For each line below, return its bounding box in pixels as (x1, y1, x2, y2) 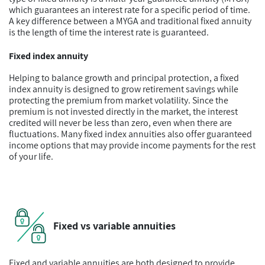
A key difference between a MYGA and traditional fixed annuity (9, 15, 251, 27)
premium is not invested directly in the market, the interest (9, 105, 238, 118)
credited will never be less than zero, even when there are (9, 117, 232, 129)
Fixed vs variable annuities (53, 219, 176, 232)
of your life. (9, 150, 53, 163)
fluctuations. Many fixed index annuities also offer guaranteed (9, 128, 252, 140)
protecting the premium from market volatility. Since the (9, 94, 228, 106)
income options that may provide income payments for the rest (9, 139, 256, 151)
